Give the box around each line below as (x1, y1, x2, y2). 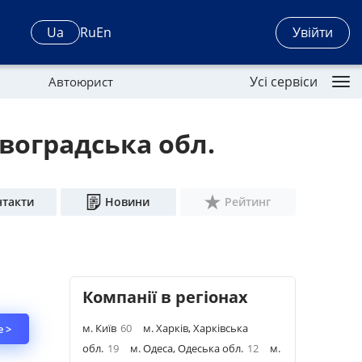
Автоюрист (48, 74, 113, 90)
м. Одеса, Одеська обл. (130, 341, 243, 356)
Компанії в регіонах (82, 286, 248, 308)
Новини (105, 194, 150, 209)
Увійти (292, 23, 333, 41)
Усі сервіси (250, 73, 318, 90)
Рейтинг (225, 194, 271, 209)
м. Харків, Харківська (143, 321, 248, 335)
